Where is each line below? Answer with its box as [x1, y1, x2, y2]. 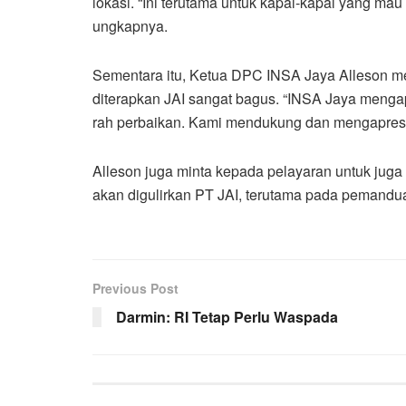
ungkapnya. [92, 15, 168, 37]
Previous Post [92, 279, 179, 298]
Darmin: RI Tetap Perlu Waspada [116, 306, 338, 328]
